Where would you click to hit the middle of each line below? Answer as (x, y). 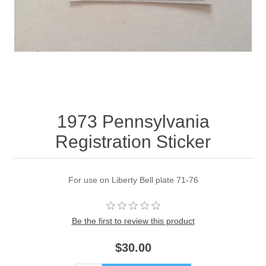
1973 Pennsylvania (133, 122)
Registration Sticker (133, 142)
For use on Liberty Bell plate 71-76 (133, 180)
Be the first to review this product (133, 221)
